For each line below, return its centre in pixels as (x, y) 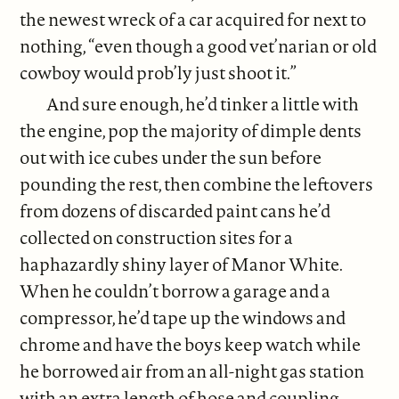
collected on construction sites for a (157, 238)
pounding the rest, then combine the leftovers (197, 184)
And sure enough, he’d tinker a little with (203, 104)
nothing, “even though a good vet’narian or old (199, 45)
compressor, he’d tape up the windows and (183, 318)
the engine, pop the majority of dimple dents (191, 131)
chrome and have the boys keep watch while (191, 345)
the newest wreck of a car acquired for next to (193, 19)
